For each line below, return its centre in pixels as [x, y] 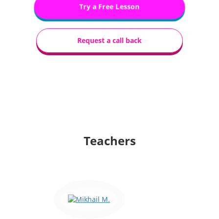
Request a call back [109, 41]
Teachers [109, 141]
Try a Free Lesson [109, 7]
